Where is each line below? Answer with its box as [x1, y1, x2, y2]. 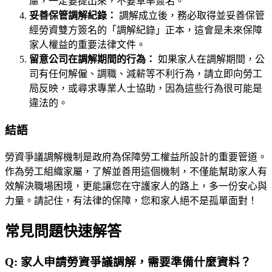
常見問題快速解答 [5, 223, 121, 239]
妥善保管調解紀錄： [29, 10, 117, 21]
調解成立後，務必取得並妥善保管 [117, 10, 265, 21]
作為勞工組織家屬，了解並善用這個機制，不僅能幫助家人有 [5, 166, 267, 177]
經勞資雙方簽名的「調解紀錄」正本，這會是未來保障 [29, 25, 262, 36]
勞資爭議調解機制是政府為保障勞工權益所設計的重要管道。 [5, 151, 267, 162]
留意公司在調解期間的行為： [29, 54, 155, 65]
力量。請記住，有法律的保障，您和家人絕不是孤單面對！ [5, 195, 257, 206]
